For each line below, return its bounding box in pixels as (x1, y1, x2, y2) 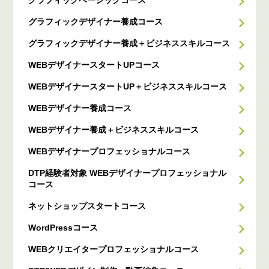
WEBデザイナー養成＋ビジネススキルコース (28, 125, 199, 135)
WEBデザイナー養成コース (28, 103, 132, 113)
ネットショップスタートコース (28, 201, 147, 211)
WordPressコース (28, 223, 98, 233)
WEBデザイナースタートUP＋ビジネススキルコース (28, 82, 228, 92)
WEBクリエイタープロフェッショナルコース (28, 244, 199, 255)
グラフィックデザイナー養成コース (28, 17, 163, 27)
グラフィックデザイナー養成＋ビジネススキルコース (28, 38, 231, 49)
